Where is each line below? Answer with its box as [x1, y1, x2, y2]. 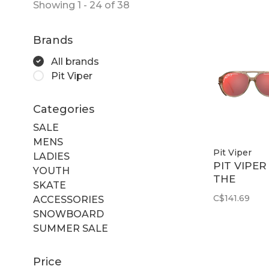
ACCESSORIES [33, 194, 104, 205]
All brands [51, 56, 99, 67]
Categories [33, 103, 94, 116]
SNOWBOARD [33, 208, 104, 220]
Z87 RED [213, 213, 259, 225]
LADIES [33, 151, 70, 162]
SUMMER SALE [33, 223, 108, 234]
